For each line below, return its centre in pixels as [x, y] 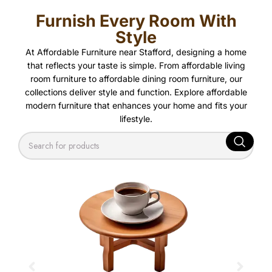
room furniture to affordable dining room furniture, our [136, 79]
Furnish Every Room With [136, 21]
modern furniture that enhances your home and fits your [136, 106]
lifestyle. [136, 119]
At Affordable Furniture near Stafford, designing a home [136, 52]
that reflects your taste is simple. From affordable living [136, 66]
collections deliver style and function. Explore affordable [136, 92]
